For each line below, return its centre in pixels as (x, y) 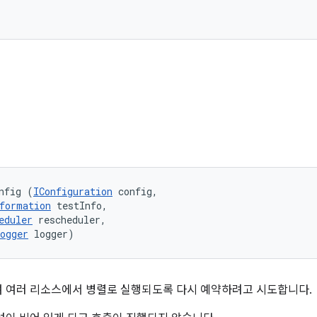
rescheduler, (72, 220)
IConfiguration (73, 191)
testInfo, (82, 206)
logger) (51, 234)
